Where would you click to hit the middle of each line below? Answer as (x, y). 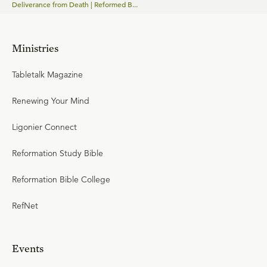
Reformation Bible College (61, 179)
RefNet (25, 206)
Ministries (35, 48)
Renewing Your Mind (51, 101)
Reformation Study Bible (58, 153)
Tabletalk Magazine (47, 74)
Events (28, 248)
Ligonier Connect (44, 127)
